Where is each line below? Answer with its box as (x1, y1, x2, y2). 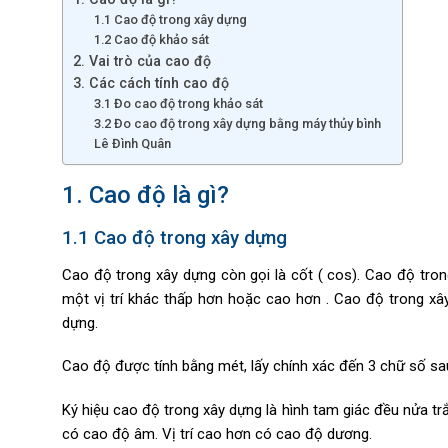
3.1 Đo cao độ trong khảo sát (94, 96, 267, 112)
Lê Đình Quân (94, 136, 172, 152)
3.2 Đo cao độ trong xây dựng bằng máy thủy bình (94, 116, 382, 132)
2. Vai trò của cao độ (73, 53, 211, 70)
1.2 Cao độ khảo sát (94, 32, 210, 48)
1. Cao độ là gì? (62, 181, 229, 210)
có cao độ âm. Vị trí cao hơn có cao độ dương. (62, 424, 372, 443)
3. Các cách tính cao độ (73, 75, 229, 92)
